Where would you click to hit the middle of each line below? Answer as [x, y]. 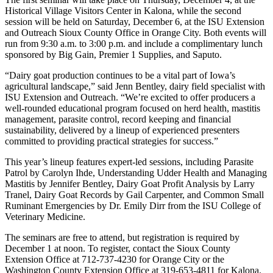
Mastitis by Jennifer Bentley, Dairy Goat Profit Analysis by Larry [130, 183]
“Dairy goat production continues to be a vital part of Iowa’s [120, 75]
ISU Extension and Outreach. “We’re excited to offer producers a [130, 97]
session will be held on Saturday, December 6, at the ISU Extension [135, 21]
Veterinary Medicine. [45, 216]
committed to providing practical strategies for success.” [112, 141]
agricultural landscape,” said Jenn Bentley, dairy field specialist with [135, 86]
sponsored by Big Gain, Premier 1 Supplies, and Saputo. [113, 54]
